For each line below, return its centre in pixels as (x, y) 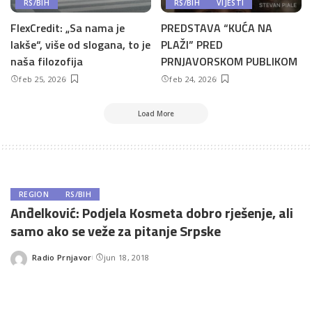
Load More (156, 114)
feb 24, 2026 (193, 79)
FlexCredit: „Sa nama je (68, 28)
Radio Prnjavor (62, 257)
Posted (45, 262)
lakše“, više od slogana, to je (80, 45)
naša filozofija (47, 61)
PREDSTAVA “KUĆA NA (217, 28)
